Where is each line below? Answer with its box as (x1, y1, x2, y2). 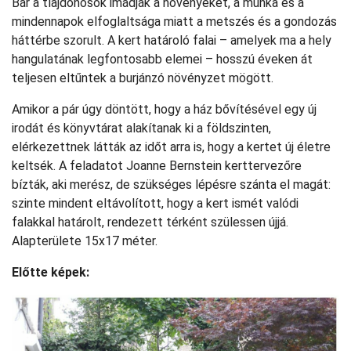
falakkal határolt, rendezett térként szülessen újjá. (12, 215, 288, 230)
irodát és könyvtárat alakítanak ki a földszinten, (12, 121, 271, 136)
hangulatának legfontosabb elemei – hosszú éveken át (12, 52, 313, 67)
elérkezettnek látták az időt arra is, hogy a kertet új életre (12, 139, 331, 154)
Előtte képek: (12, 265, 92, 280)
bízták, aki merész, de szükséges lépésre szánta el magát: (12, 177, 331, 192)
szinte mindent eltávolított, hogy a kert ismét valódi (12, 196, 299, 211)
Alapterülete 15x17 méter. (12, 233, 161, 248)
